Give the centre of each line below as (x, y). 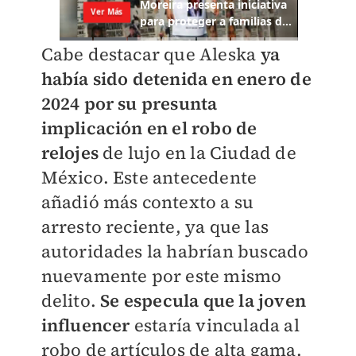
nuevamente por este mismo (161, 275)
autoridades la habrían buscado (175, 251)
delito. (71, 300)
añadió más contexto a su (147, 201)
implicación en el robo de (149, 128)
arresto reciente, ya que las (155, 226)
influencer (87, 325)
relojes (70, 152)
